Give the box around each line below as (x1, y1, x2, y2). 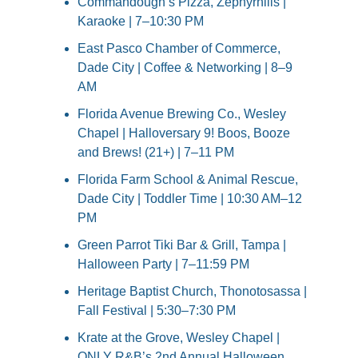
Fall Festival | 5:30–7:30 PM (78, 304, 236, 318)
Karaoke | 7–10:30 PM (78, 14, 204, 29)
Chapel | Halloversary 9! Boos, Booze (78, 126, 290, 141)
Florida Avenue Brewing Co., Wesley (78, 107, 286, 121)
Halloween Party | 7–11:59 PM (78, 257, 249, 272)
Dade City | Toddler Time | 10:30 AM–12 (78, 192, 302, 206)
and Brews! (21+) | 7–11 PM (78, 145, 234, 160)
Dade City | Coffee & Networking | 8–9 (78, 61, 292, 75)
